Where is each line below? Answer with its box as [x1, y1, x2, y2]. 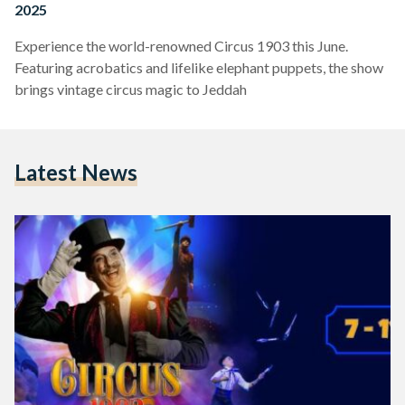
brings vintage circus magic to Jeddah [14, 80, 247, 98]
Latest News [14, 158, 137, 185]
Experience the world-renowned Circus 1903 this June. [14, 36, 348, 54]
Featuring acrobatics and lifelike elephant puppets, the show [14, 58, 383, 76]
